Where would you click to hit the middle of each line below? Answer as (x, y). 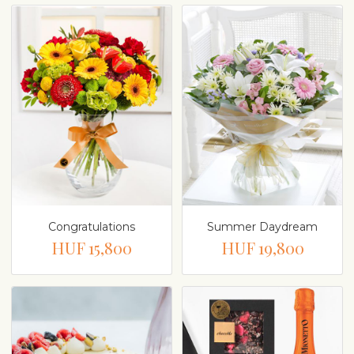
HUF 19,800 (262, 248)
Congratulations (92, 227)
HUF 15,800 (92, 248)
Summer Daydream (262, 227)
